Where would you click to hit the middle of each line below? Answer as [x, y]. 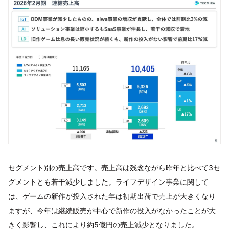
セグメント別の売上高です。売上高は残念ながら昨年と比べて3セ [114, 167]
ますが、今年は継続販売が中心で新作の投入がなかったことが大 [112, 210]
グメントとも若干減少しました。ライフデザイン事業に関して [108, 181]
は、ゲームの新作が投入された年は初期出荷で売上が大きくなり [112, 196]
